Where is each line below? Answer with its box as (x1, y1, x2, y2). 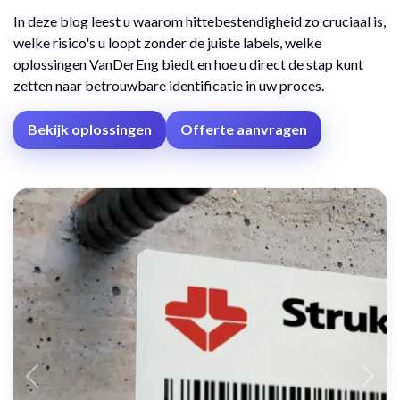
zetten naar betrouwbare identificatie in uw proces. (13, 76, 324, 94)
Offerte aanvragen (180, 121, 307, 138)
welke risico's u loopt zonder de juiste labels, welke (13, 33, 321, 51)
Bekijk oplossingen (28, 121, 152, 138)
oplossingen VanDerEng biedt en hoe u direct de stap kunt (13, 54, 363, 72)
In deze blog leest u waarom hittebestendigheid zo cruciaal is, (13, 12, 386, 29)
